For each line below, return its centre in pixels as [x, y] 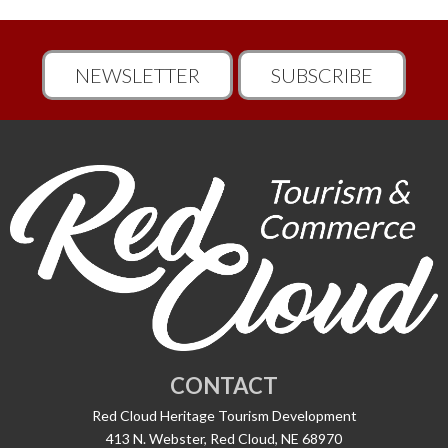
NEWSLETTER [137, 74]
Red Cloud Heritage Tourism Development [224, 416]
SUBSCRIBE [322, 74]
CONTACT [224, 386]
